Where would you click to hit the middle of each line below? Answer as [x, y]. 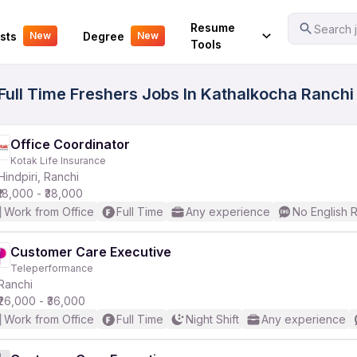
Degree [103, 36]
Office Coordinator [70, 144]
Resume [212, 27]
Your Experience [57, 25]
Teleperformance [52, 268]
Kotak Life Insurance [58, 161]
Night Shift [212, 319]
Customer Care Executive [91, 252]
